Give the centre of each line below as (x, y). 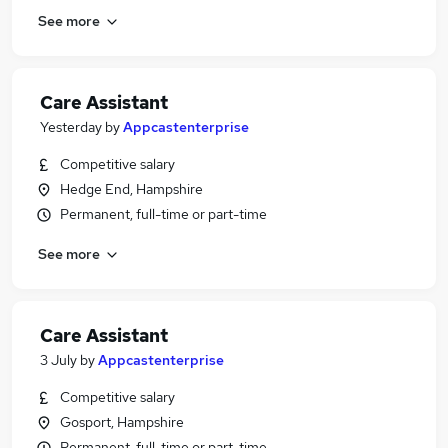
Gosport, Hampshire (122, 422)
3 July (58, 360)
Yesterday (71, 127)
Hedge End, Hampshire (131, 189)
